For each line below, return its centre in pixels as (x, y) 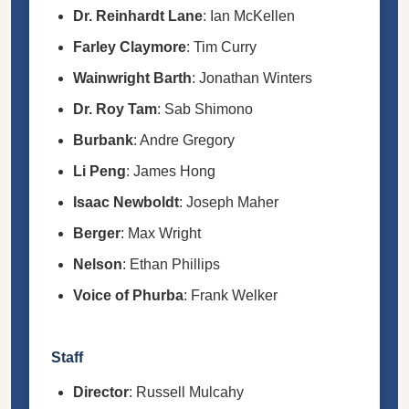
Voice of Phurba (128, 295)
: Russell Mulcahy (186, 392)
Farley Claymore (130, 47)
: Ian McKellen (249, 16)
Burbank (103, 140)
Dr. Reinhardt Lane (138, 16)
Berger (97, 233)
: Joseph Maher (229, 202)
